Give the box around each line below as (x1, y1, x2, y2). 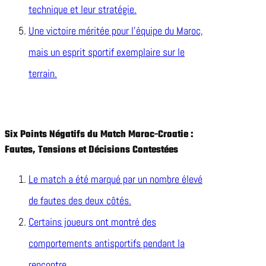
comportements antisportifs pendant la (28, 236, 185, 251)
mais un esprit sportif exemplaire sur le (28, 45, 185, 59)
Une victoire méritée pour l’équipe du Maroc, (28, 24, 203, 38)
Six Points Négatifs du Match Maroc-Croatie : (5, 127, 194, 143)
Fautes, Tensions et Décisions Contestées (5, 142, 178, 159)
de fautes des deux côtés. (28, 194, 131, 208)
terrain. (28, 66, 57, 81)
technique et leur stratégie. (28, 2, 137, 17)
